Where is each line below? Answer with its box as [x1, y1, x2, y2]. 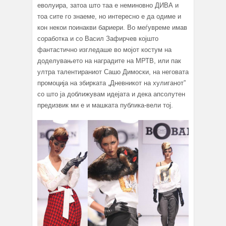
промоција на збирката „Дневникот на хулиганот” [37, 79, 186, 87]
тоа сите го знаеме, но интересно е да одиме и [37, 12, 181, 20]
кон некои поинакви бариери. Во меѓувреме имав [37, 23, 187, 31]
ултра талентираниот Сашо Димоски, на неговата [37, 68, 189, 76]
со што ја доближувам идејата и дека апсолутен [37, 90, 185, 98]
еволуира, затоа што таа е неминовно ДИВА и [37, 1, 179, 9]
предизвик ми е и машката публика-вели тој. [37, 101, 173, 109]
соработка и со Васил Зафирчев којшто [37, 34, 158, 42]
